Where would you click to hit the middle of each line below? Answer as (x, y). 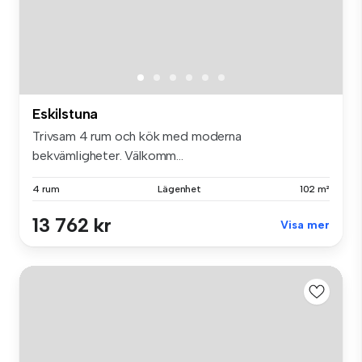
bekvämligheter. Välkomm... (108, 155)
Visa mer (305, 225)
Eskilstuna (65, 114)
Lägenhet (180, 189)
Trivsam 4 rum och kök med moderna (137, 136)
